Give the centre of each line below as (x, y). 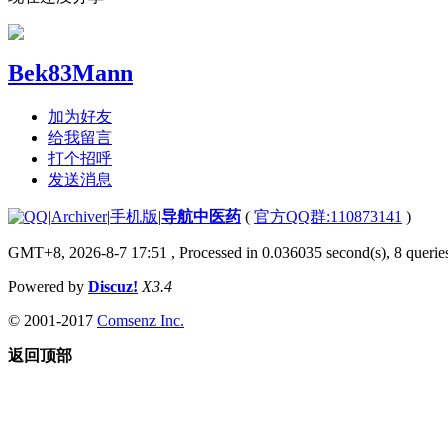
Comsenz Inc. (140, 320)
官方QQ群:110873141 (328, 216)
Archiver (79, 216)
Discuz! (113, 286)
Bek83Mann (70, 72)
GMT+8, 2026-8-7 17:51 (87, 252)
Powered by (48, 286)
